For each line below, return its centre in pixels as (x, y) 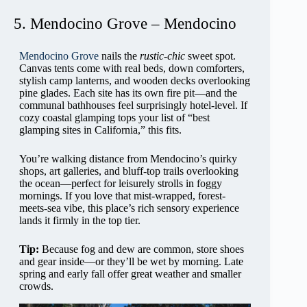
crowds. (36, 286)
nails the (119, 56)
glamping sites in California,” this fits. (100, 130)
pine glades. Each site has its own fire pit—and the (128, 93)
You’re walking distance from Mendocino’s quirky (128, 159)
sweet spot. (210, 56)
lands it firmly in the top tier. (80, 221)
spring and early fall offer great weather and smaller (130, 274)
